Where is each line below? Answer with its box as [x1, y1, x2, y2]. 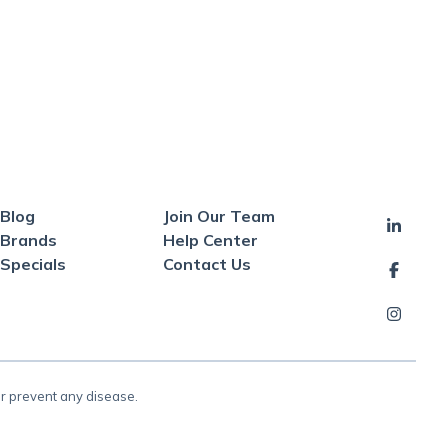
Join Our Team [163, 206, 275, 226]
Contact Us [163, 254, 251, 274]
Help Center [163, 230, 258, 250]
